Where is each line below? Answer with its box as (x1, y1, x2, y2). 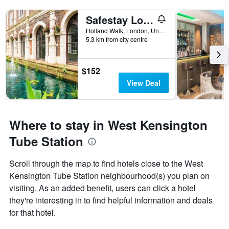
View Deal (126, 78, 161, 88)
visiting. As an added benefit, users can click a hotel (9, 182, 196, 194)
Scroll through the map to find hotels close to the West (9, 157, 203, 170)
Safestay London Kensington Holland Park (143, 12, 153, 28)
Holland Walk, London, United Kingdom (159, 26, 165, 35)
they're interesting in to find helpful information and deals (9, 194, 213, 207)
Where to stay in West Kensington (9, 116, 208, 134)
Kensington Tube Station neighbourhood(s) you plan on (9, 170, 210, 182)
